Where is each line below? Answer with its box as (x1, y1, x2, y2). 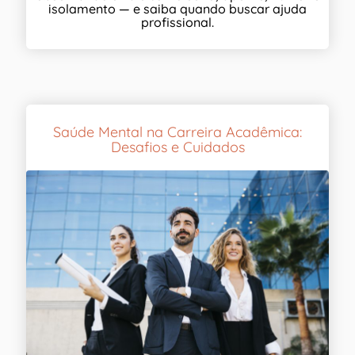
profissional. (141, 13, 214, 30)
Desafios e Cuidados (110, 137, 245, 156)
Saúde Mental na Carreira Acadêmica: (53, 122, 302, 141)
